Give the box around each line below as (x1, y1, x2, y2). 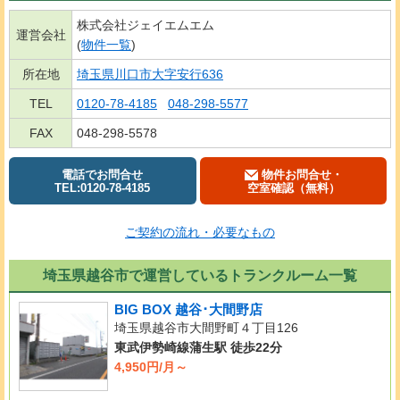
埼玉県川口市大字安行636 (77, 66, 223, 81)
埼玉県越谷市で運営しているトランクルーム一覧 (43, 266, 357, 283)
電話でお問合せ (62, 167, 144, 181)
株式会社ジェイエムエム (77, 17, 214, 32)
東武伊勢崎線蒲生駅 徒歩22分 (114, 339, 282, 354)
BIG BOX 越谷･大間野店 (114, 301, 262, 317)
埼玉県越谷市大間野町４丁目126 (114, 320, 298, 335)
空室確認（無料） (246, 180, 340, 195)
